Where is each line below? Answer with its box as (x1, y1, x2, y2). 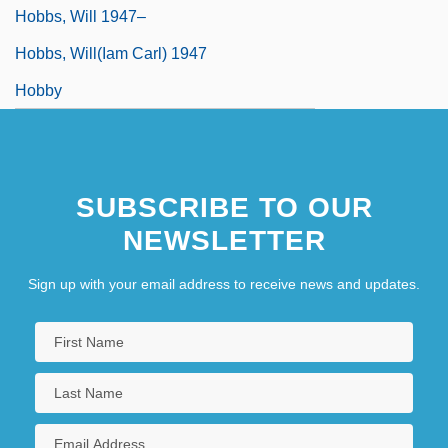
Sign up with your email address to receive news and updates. (28, 275, 420, 292)
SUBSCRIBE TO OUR (75, 191, 373, 223)
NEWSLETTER (122, 224, 326, 256)
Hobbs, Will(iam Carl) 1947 (15, 44, 207, 62)
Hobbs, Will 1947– (15, 7, 146, 25)
